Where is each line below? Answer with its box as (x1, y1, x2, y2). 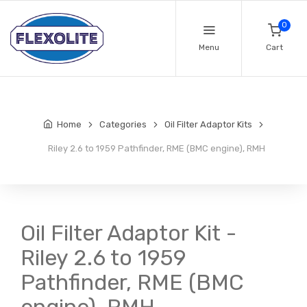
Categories (99, 119, 147, 130)
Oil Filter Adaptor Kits (164, 119, 252, 130)
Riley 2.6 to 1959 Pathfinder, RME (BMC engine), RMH (44, 143, 265, 154)
